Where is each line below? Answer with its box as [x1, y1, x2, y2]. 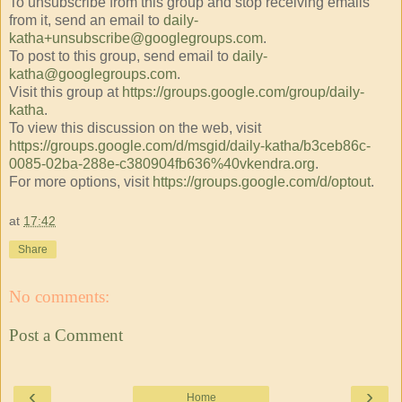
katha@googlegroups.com [9, 66, 177, 83]
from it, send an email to [9, 13, 163, 29]
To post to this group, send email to [9, 48, 232, 65]
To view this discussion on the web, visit [9, 120, 261, 136]
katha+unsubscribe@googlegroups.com [9, 31, 263, 47]
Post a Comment [9, 326, 123, 345]
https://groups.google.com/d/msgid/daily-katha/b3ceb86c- [9, 138, 371, 154]
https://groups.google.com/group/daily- [122, 84, 364, 100]
